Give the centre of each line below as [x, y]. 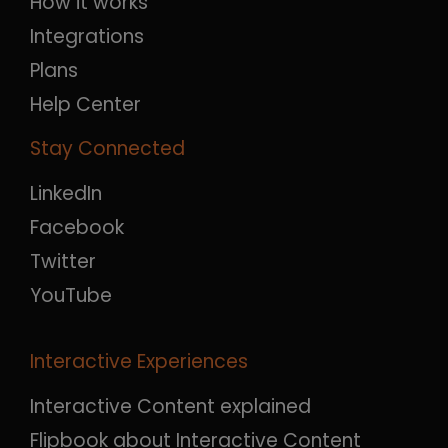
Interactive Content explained [170, 407]
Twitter [63, 262]
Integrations [87, 37]
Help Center [85, 105]
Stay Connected [107, 149]
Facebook [77, 228]
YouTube [71, 296]
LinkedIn [66, 194]
